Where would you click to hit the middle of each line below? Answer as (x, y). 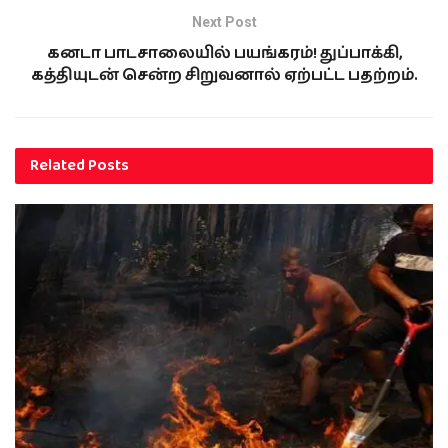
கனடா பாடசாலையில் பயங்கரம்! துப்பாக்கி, (224, 54)
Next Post (224, 22)
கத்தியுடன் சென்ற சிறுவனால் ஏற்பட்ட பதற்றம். (224, 76)
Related (57, 166)
